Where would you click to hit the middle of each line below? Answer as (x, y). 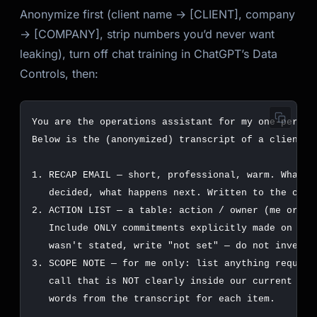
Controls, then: (59, 74)
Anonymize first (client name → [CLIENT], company (157, 14)
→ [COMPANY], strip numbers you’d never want (147, 34)
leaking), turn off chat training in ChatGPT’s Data (149, 54)
